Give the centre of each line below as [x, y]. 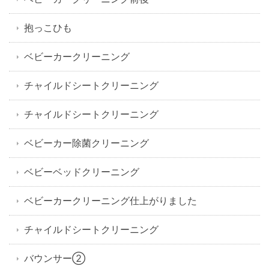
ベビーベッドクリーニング [82, 172]
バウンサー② [55, 258]
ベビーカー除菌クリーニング [86, 143]
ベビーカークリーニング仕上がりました [110, 201]
